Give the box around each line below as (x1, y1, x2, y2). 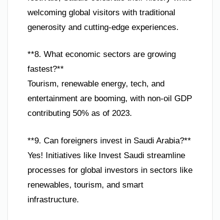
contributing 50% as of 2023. (27, 109, 132, 118)
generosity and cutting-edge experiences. (27, 22, 179, 32)
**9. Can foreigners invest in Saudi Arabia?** (27, 136, 191, 145)
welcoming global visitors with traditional (27, 7, 175, 17)
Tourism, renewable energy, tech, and (27, 79, 165, 89)
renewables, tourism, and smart (27, 180, 143, 190)
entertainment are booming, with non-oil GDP (27, 94, 192, 104)
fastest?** (27, 64, 64, 74)
